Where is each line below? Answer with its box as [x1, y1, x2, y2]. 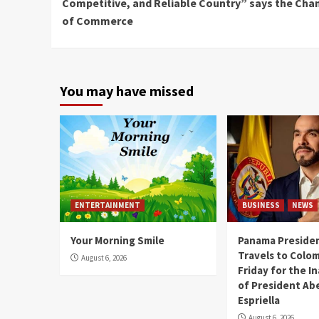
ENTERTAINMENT [75, 199, 140, 210]
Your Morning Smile [70, 233, 164, 247]
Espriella [238, 293, 281, 307]
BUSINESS [242, 199, 281, 210]
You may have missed [60, 81, 194, 100]
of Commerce [62, 13, 133, 28]
